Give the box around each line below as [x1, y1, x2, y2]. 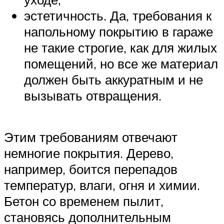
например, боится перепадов [4, 161, 177, 177]
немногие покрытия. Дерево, [4, 145, 173, 161]
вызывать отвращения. [24, 87, 161, 103]
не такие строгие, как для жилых [24, 39, 217, 55]
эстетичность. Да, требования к [24, 7, 211, 23]
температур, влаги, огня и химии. [4, 177, 200, 193]
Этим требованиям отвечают [4, 129, 177, 145]
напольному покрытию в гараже [24, 23, 213, 39]
